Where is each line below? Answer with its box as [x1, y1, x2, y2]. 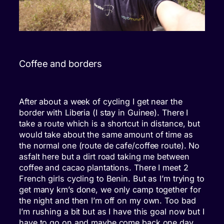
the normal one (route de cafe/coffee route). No [19, 140, 200, 150]
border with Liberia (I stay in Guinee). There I [19, 107, 188, 117]
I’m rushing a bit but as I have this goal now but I [19, 206, 204, 216]
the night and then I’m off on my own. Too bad [19, 195, 196, 205]
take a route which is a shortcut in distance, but [19, 118, 200, 128]
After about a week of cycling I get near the [19, 96, 182, 106]
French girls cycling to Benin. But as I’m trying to [19, 173, 204, 183]
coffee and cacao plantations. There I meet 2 [19, 162, 188, 172]
